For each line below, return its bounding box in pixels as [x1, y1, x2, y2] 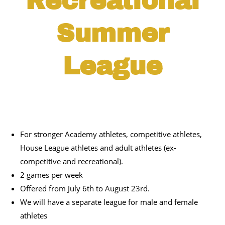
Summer [56, 20, 169, 48]
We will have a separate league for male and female [20, 197, 198, 207]
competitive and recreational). [20, 156, 123, 167]
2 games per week [20, 170, 83, 180]
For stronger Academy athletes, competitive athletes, [20, 129, 202, 140]
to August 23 [94, 183, 140, 194]
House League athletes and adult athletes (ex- [20, 143, 176, 153]
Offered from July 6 [20, 183, 87, 194]
